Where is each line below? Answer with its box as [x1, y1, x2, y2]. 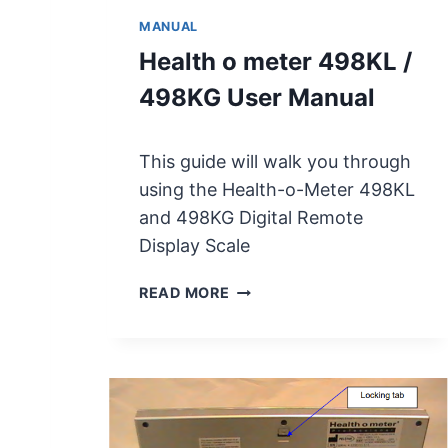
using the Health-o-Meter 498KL [139, 179, 415, 201]
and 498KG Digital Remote [139, 207, 363, 229]
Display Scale [139, 235, 250, 257]
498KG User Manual [139, 82, 375, 112]
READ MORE [139, 284, 230, 302]
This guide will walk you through [139, 151, 411, 173]
